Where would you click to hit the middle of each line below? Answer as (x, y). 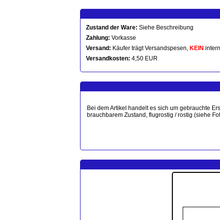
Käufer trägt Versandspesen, (150, 48)
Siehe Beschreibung (165, 27)
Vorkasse (123, 38)
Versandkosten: (108, 58)
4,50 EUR (144, 58)
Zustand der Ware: (112, 27)
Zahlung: (98, 38)
